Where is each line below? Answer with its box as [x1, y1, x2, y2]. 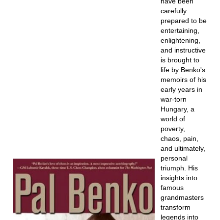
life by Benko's [160, 66, 205, 74]
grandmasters [160, 193, 204, 201]
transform [160, 203, 191, 211]
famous [160, 184, 184, 192]
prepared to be [160, 17, 207, 25]
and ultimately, [160, 144, 205, 152]
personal [160, 154, 188, 162]
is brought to [160, 56, 199, 64]
